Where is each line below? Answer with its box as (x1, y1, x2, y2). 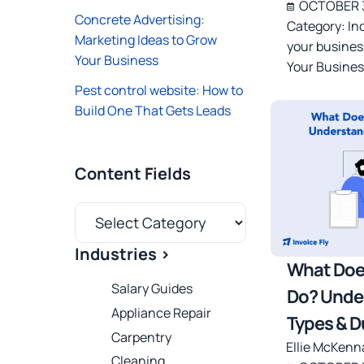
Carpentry (111, 327, 171, 346)
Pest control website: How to (75, 81, 243, 99)
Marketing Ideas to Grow (75, 31, 217, 49)
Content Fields (75, 162, 191, 184)
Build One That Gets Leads (75, 102, 231, 119)
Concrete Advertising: (75, 11, 205, 28)
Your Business (75, 51, 158, 69)
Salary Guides (111, 279, 193, 297)
